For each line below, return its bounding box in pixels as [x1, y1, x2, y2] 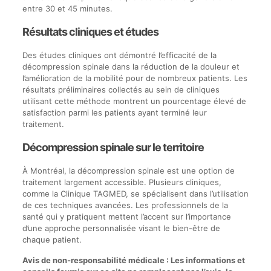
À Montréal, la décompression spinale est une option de [22, 166, 235, 175]
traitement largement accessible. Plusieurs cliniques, [22, 177, 221, 187]
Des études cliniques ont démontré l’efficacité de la [22, 50, 217, 60]
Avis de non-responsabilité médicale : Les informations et [22, 255, 245, 265]
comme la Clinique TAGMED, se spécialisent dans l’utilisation [22, 189, 249, 198]
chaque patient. [22, 235, 82, 244]
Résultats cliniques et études [22, 25, 158, 38]
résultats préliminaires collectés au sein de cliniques [22, 85, 220, 94]
